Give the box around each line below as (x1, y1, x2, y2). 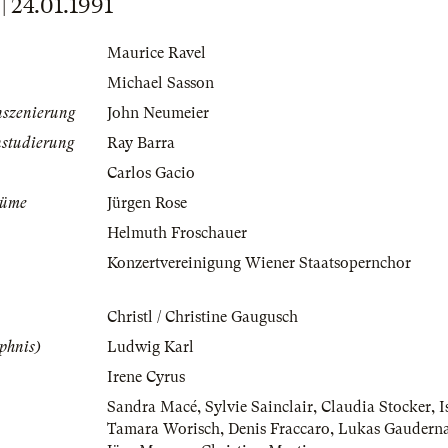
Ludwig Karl (107, 338, 194, 357)
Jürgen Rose (107, 194, 187, 213)
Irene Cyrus (107, 368, 185, 387)
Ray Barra (107, 134, 175, 153)
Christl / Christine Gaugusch (107, 308, 298, 327)
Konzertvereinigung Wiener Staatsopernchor (107, 254, 411, 273)
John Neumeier (107, 104, 209, 123)
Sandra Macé (107, 398, 197, 417)
